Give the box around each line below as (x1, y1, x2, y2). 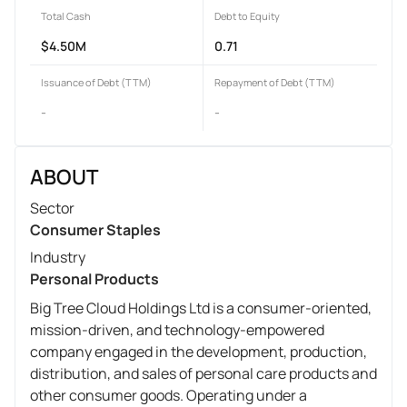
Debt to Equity (214, 8, 280, 23)
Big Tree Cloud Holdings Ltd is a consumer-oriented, (30, 297, 372, 318)
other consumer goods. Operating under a (30, 384, 307, 405)
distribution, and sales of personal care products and (30, 362, 377, 383)
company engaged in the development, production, (30, 341, 367, 362)
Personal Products (30, 268, 159, 289)
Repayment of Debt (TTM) (214, 74, 335, 89)
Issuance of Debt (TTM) (41, 74, 152, 89)
